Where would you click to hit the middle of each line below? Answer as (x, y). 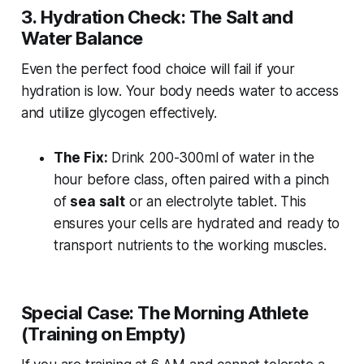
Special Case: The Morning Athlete (165, 313)
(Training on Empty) (103, 334)
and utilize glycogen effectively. (119, 113)
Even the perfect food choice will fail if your (158, 69)
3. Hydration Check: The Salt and (157, 17)
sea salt (97, 202)
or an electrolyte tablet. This (215, 202)
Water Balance (82, 39)
